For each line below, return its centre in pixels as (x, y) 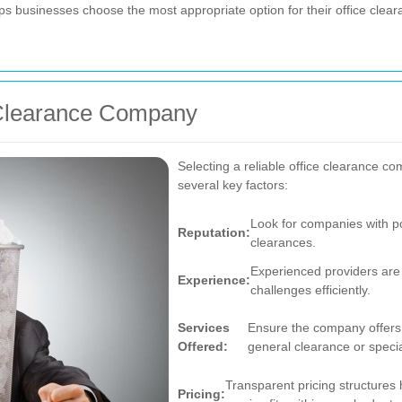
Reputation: (214, 232)
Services (204, 328)
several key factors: (233, 185)
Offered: (203, 346)
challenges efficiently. (310, 289)
